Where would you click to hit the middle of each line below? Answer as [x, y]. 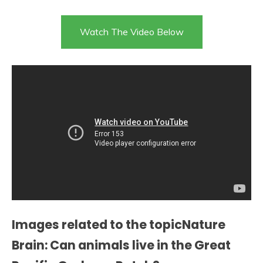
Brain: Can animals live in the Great [121, 245]
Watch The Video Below [131, 32]
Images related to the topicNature [119, 224]
